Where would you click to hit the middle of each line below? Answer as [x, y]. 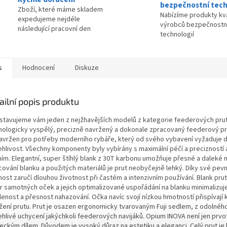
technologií [177, 34]
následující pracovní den [54, 29]
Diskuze [87, 68]
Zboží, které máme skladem [60, 10]
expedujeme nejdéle [49, 20]
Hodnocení [39, 68]
